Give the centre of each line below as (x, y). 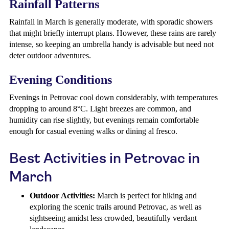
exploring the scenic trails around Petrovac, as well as (116, 207)
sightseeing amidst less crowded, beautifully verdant (113, 218)
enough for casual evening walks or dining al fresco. (93, 131)
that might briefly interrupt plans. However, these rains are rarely (113, 33)
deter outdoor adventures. (50, 55)
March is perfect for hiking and (146, 196)
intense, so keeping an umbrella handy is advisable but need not (111, 44)
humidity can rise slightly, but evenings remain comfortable (104, 120)
